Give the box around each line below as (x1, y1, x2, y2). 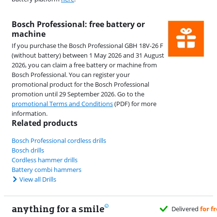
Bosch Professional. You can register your (12, 70, 130, 79)
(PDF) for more (113, 99, 156, 108)
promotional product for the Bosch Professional (12, 80, 149, 89)
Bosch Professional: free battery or (12, 19, 145, 30)
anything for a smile (12, 202, 105, 215)
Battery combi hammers (12, 165, 81, 174)
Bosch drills (12, 146, 44, 155)
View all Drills (19, 175, 56, 184)
